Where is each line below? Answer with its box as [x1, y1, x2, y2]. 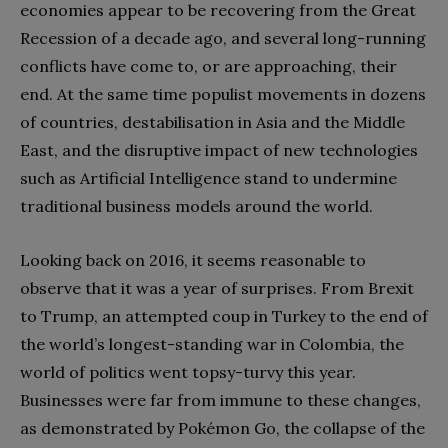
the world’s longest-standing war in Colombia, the [20, 333, 404, 354]
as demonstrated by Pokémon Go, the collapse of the [20, 417, 425, 438]
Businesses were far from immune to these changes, [20, 389, 421, 410]
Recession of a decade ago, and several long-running [20, 27, 426, 48]
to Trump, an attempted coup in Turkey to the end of [20, 305, 428, 326]
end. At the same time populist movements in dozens [20, 83, 426, 104]
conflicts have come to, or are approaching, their [20, 55, 397, 76]
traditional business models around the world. [20, 195, 373, 216]
